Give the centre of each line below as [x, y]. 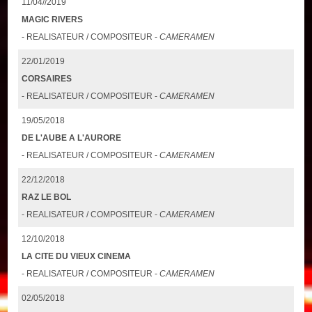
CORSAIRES [47, 79]
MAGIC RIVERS [53, 20]
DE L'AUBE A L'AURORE [72, 138]
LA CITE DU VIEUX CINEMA [77, 257]
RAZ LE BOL [47, 197]
